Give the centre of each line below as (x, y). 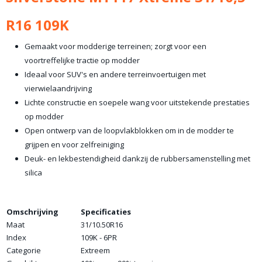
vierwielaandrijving (58, 88)
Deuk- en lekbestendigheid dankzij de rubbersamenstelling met (137, 158)
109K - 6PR (99, 237)
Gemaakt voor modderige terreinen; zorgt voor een (116, 46)
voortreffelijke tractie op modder (82, 60)
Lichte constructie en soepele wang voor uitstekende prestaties (137, 102)
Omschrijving (32, 212)
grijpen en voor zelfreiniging (74, 144)
